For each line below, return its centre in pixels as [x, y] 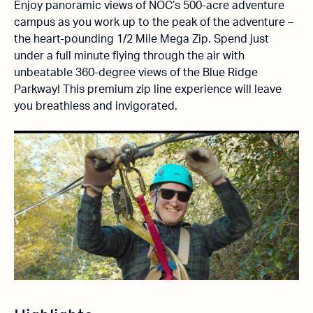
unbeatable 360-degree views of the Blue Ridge [136, 73]
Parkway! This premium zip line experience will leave [148, 90]
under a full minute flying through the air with [129, 56]
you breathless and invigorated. [96, 107]
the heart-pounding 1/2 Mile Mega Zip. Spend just [141, 39]
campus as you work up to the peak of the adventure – [154, 23]
